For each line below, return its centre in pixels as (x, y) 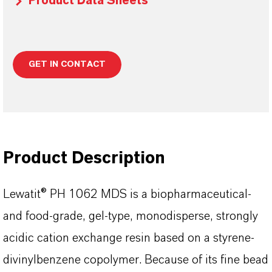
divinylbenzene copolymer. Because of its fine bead (136, 260)
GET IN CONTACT (67, 64)
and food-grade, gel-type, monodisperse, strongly (131, 216)
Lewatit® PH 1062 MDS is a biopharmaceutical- (127, 194)
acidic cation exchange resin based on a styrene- (129, 238)
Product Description (84, 158)
